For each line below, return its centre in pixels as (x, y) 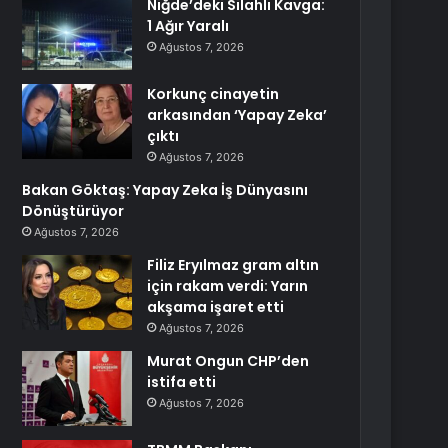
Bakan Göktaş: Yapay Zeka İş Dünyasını (165, 190)
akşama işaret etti (216, 307)
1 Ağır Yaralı (188, 26)
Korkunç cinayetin (213, 94)
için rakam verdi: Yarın (228, 286)
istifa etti (182, 382)
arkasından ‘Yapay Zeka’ (237, 115)
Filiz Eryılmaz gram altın (233, 265)
